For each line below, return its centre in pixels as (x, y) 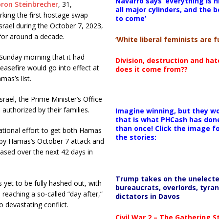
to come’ (131, 18)
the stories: (136, 137)
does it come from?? (151, 69)
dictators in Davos (147, 196)
